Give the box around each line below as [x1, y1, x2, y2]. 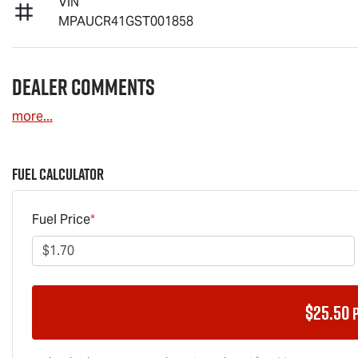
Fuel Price [32, 210, 90, 228]
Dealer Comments [12, 70, 155, 103]
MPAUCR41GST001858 [58, 12, 194, 30]
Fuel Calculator [12, 162, 104, 185]
